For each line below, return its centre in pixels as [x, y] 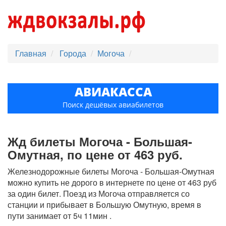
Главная [31, 53]
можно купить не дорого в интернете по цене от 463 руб [112, 182]
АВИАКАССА [113, 92]
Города [74, 53]
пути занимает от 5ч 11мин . [60, 216]
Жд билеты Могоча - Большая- [100, 141]
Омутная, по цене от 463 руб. [95, 154]
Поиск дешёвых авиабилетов [113, 105]
